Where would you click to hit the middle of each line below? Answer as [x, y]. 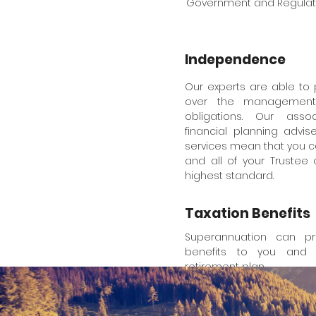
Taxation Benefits [248, 213]
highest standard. [229, 176]
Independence [235, 60]
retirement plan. [225, 267]
